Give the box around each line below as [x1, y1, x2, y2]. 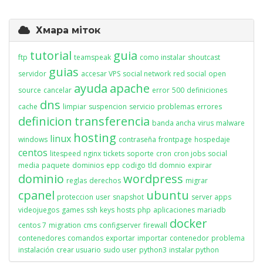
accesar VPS [81, 69, 120, 79]
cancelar [43, 85, 72, 95]
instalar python [169, 245, 219, 255]
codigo [122, 160, 146, 170]
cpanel [18, 187, 55, 203]
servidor [18, 69, 46, 79]
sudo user [103, 245, 137, 255]
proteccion [57, 192, 93, 202]
